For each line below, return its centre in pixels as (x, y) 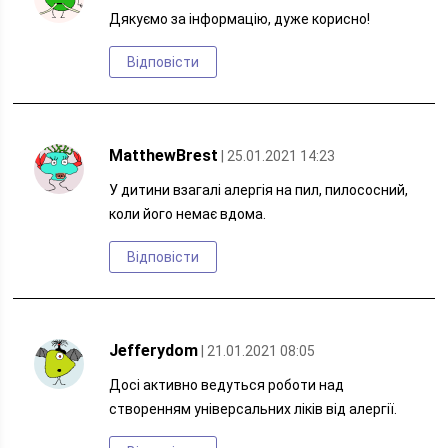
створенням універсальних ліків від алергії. (253, 409)
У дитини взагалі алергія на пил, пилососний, (259, 190)
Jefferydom (154, 350)
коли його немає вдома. (188, 214)
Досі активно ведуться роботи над (227, 385)
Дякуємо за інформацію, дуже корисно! (240, 19)
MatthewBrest (164, 155)
